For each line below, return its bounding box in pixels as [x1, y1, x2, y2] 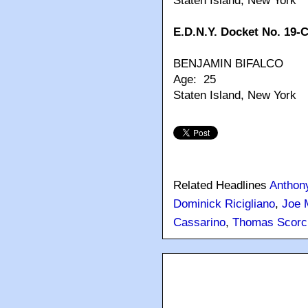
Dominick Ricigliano [173, 197, 275, 211]
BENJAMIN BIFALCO [173, 57, 283, 71]
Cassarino [173, 216, 225, 230]
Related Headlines [173, 179, 269, 192]
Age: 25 [173, 73, 216, 87]
